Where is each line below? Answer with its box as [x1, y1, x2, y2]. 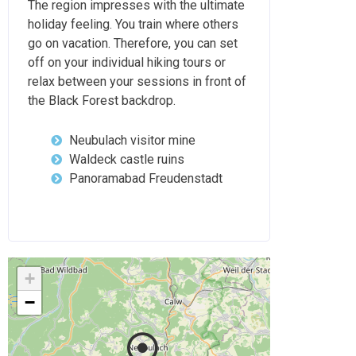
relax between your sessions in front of [28, 74, 246, 90]
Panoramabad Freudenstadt [68, 171, 222, 187]
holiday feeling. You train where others [28, 17, 238, 33]
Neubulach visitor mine [68, 133, 195, 149]
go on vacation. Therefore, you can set [28, 36, 238, 52]
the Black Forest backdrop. [28, 93, 176, 109]
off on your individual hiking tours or [28, 55, 226, 71]
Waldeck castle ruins [68, 152, 184, 168]
